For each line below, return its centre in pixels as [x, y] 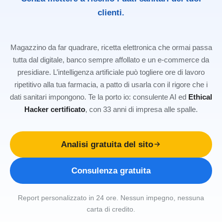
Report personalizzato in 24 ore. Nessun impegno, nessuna [111, 198]
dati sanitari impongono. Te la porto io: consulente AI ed [99, 97]
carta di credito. [111, 209]
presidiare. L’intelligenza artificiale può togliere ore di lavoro [111, 72]
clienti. [111, 13]
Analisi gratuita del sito [107, 144]
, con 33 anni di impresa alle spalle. [141, 109]
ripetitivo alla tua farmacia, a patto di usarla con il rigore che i [111, 84]
